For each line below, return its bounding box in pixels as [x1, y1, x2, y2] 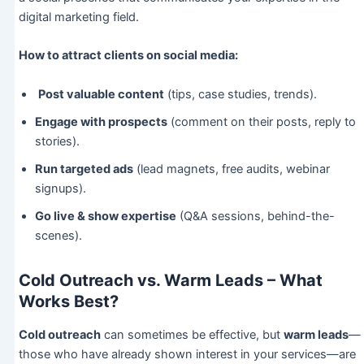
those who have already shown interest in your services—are [18, 346, 356, 362]
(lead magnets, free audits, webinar [132, 161, 330, 176]
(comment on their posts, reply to [167, 114, 356, 129]
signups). [34, 180, 86, 196]
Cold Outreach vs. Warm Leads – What [18, 270, 323, 290]
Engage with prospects [34, 114, 167, 129]
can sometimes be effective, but [100, 327, 284, 342]
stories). [34, 133, 80, 149]
